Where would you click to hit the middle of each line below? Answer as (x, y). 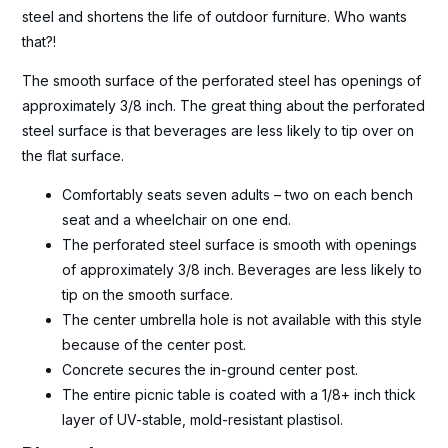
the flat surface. (73, 155)
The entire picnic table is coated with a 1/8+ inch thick (239, 394)
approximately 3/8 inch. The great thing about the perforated (224, 105)
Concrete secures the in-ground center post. (210, 369)
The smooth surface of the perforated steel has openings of (222, 80)
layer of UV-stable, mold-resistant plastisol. (203, 419)
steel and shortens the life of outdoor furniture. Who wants (215, 16)
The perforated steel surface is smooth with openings (240, 244)
